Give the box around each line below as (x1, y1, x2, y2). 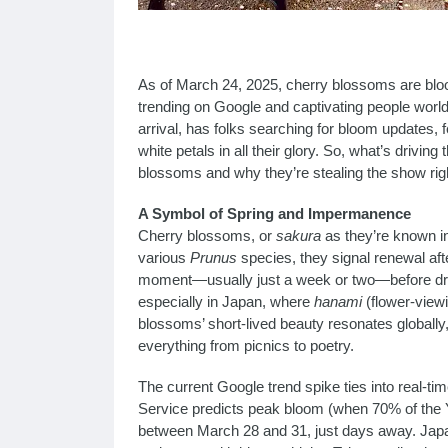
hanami (314, 292, 362, 310)
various (138, 248, 190, 266)
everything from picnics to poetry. (138, 336, 354, 354)
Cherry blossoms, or (138, 226, 276, 244)
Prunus (190, 248, 237, 266)
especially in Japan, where (138, 292, 314, 310)
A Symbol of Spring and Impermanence (138, 204, 411, 222)
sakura (276, 226, 321, 244)
